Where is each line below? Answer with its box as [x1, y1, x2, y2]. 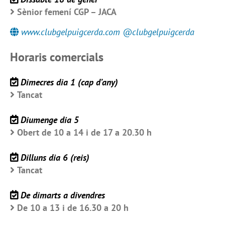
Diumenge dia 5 [21, 114, 79, 126]
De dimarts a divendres [21, 189, 105, 201]
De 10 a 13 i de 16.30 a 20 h [17, 201, 129, 213]
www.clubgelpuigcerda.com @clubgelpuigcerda [21, 26, 194, 38]
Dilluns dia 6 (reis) [21, 151, 89, 163]
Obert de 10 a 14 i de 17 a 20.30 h [17, 126, 152, 138]
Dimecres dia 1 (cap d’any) [21, 76, 118, 88]
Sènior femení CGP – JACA [17, 6, 117, 18]
